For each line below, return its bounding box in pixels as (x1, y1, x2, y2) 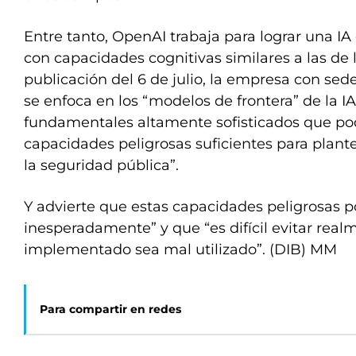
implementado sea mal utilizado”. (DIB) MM (24, 241, 337, 258)
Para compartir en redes (40, 302, 181, 316)
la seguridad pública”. (24, 157, 179, 174)
